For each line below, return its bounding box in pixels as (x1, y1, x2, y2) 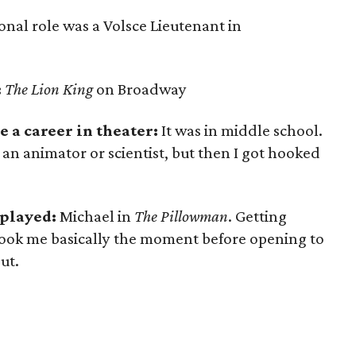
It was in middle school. (158, 121, 323, 140)
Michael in (56, 207, 134, 226)
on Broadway (93, 79, 187, 99)
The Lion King (5, 79, 93, 99)
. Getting (228, 207, 287, 226)
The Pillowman (134, 207, 228, 226)
